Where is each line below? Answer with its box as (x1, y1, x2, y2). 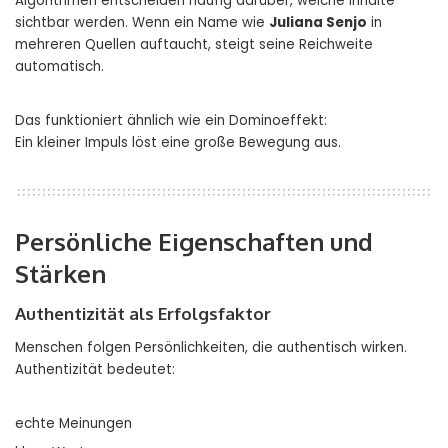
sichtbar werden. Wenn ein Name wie (15, 13, 269, 33)
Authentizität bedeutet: (15, 360, 175, 380)
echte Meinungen (15, 414, 132, 434)
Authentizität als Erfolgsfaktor (15, 303, 271, 325)
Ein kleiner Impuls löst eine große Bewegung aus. (15, 133, 341, 153)
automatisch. (15, 57, 104, 77)
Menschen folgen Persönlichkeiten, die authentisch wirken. (15, 338, 407, 358)
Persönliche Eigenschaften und (15, 226, 373, 258)
